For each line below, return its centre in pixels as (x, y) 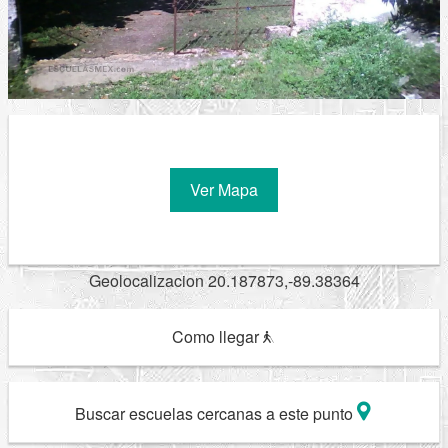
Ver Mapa (224, 189)
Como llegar (217, 336)
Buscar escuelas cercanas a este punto (215, 413)
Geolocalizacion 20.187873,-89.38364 (224, 280)
